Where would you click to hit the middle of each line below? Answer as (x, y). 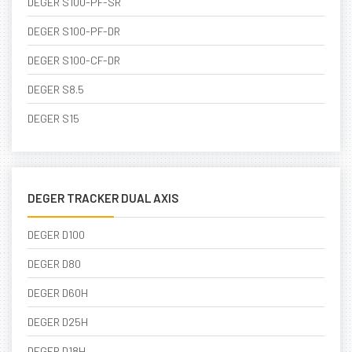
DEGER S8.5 (56, 89)
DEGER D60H (58, 293)
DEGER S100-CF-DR (74, 60)
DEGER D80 (54, 264)
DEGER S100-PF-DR (74, 31)
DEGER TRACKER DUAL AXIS (103, 198)
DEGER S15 (53, 118)
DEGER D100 (56, 235)
